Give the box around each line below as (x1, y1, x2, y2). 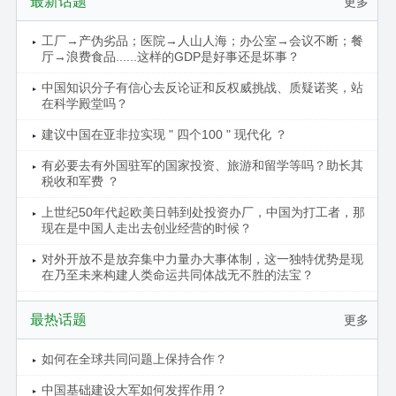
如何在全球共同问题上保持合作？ (41, 352, 227, 367)
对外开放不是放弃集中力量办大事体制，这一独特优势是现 (41, 252, 363, 267)
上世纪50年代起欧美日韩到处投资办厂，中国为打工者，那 (41, 205, 365, 220)
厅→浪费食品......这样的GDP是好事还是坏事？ (41, 49, 300, 65)
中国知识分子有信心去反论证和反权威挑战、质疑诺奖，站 (41, 80, 363, 95)
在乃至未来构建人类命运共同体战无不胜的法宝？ (41, 268, 314, 283)
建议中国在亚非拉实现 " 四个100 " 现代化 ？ (41, 127, 287, 142)
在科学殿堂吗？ (41, 96, 128, 111)
